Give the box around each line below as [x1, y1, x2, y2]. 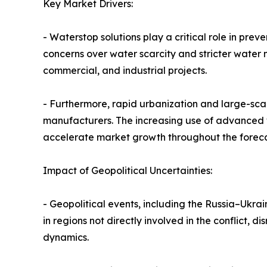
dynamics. [43, 231, 89, 244]
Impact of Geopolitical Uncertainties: [43, 164, 212, 177]
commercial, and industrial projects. [43, 64, 207, 77]
